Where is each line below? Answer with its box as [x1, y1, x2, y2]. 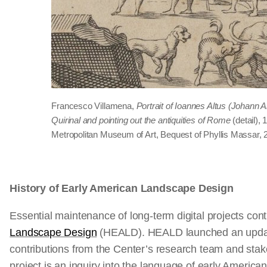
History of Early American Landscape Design [10, 182, 234, 194]
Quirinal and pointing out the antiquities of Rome [51, 115, 231, 125]
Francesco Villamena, [51, 101, 136, 111]
